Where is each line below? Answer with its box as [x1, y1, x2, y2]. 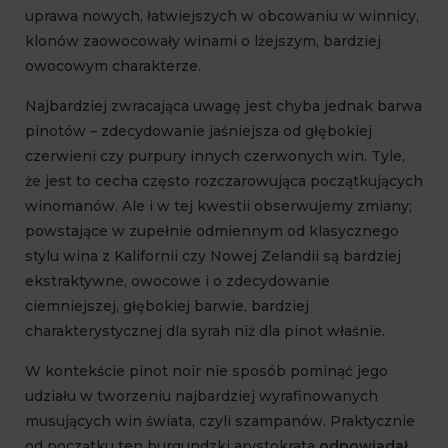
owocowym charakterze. [25, 57, 201, 76]
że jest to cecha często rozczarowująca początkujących [25, 172, 423, 191]
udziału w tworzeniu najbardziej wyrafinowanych [25, 387, 378, 406]
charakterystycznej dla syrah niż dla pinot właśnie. [25, 322, 385, 341]
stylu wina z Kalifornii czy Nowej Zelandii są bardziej [25, 247, 401, 266]
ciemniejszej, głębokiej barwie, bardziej [25, 297, 309, 316]
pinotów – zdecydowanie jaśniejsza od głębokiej [25, 122, 372, 141]
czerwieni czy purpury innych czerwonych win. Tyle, [25, 147, 405, 166]
